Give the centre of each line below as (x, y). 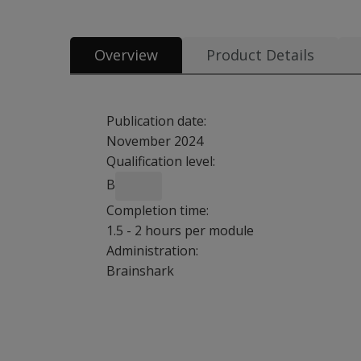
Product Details (260, 55)
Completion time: (158, 210)
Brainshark (143, 271)
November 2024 (156, 141)
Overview (126, 55)
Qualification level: (161, 161)
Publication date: (156, 121)
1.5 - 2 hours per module (182, 230)
